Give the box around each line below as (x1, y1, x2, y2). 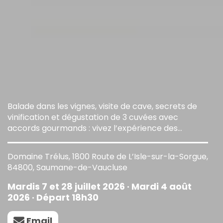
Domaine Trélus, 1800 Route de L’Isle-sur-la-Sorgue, (7, 150, 208, 162)
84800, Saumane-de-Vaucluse (7, 161, 127, 173)
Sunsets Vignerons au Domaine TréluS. (7, 133, 156, 145)
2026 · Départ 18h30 (7, 191, 99, 204)
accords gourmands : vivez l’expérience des (7, 122, 178, 134)
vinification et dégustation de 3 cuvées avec (7, 111, 178, 123)
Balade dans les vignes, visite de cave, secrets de (7, 100, 197, 112)
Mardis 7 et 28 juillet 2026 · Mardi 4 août (7, 180, 192, 193)
